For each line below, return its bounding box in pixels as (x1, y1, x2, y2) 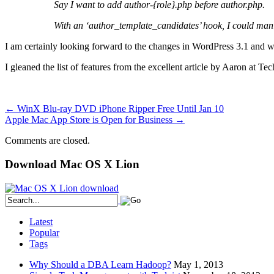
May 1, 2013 (174, 259, 223, 270)
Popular (29, 227, 59, 238)
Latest (29, 216, 53, 227)
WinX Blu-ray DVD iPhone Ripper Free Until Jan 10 (15, 103, 224, 114)
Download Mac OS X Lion (5, 158, 139, 171)
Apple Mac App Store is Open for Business (5, 114, 175, 125)
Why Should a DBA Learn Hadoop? (29, 259, 171, 270)
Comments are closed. (5, 135, 90, 146)
